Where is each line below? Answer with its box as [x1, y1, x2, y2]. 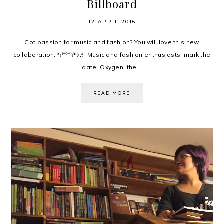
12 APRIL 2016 [88, 18, 136, 25]
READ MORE [93, 90, 130, 96]
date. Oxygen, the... [82, 63, 142, 71]
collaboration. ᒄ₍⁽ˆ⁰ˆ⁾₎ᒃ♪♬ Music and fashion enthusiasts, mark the [13, 51, 211, 59]
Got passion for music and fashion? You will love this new [24, 38, 199, 46]
